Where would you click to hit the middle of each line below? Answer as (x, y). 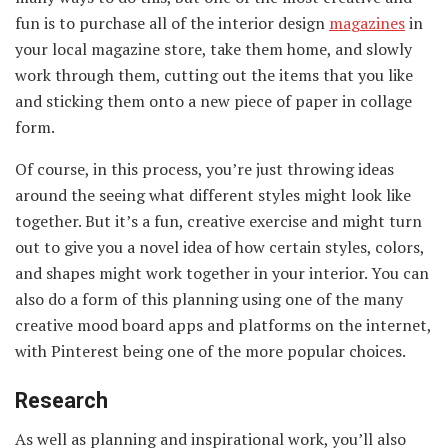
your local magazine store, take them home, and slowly (213, 49)
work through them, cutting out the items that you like (214, 75)
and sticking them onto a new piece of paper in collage (213, 101)
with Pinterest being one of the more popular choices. (210, 351)
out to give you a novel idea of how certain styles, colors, (219, 247)
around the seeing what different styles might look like (213, 195)
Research (61, 400)
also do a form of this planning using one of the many (209, 299)
